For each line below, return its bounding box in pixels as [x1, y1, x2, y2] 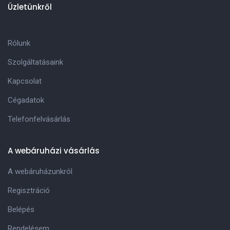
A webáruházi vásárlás [8, 145, 100, 156]
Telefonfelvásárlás [8, 114, 70, 124]
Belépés [8, 204, 34, 214]
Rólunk [8, 38, 30, 48]
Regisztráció [8, 185, 50, 195]
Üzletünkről [8, 1, 52, 12]
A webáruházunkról [8, 166, 72, 176]
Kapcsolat [8, 76, 42, 86]
